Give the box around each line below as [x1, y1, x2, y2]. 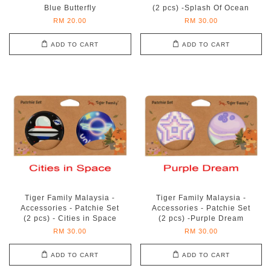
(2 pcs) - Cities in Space [23, 214, 117, 223]
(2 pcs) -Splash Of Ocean [152, 4, 250, 12]
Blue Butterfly [44, 4, 96, 12]
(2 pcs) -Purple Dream [158, 214, 244, 223]
